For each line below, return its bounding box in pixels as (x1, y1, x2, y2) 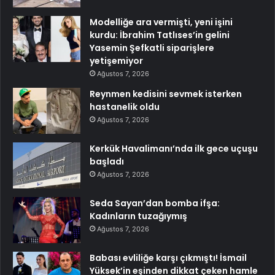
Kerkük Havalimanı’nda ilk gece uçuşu (90, 142, 258, 155)
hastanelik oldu (90, 100, 160, 113)
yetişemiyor (90, 54, 143, 67)
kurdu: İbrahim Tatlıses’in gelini (90, 28, 230, 41)
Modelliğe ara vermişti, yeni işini (90, 15, 233, 28)
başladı (90, 155, 124, 168)
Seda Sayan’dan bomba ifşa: (90, 196, 220, 209)
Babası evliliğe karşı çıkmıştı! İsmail (90, 251, 247, 264)
